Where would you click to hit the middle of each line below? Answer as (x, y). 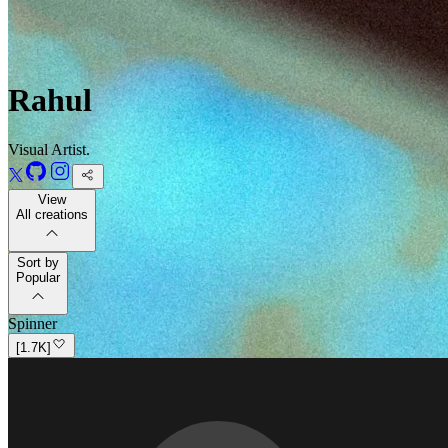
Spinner (32, 323)
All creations (52, 214)
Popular (38, 277)
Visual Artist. (49, 149)
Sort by (38, 262)
